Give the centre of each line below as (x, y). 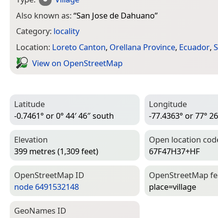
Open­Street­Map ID (49, 175)
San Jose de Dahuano (116, 15)
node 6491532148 (46, 187)
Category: (35, 31)
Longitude (168, 104)
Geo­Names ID (40, 210)
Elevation (31, 139)
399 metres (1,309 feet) (56, 151)
